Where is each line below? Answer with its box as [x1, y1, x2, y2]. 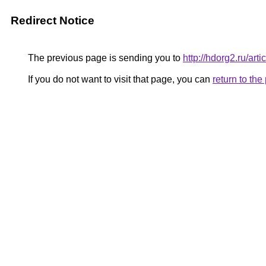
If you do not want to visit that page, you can [26, 74, 213, 84]
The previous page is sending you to [26, 53, 183, 63]
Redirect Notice [11, 14, 94, 27]
